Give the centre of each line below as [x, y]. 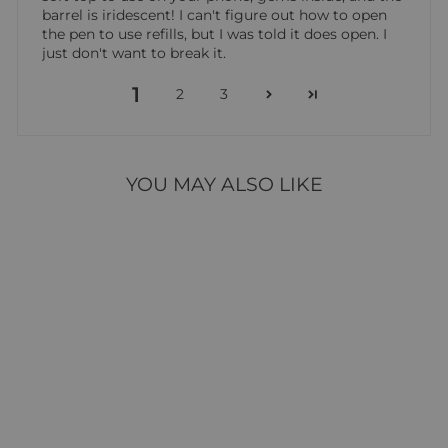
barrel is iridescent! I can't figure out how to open [214, 14]
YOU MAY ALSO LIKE [224, 184]
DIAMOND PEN [96, 412]
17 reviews [135, 427]
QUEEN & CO [96, 398]
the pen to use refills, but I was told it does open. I [214, 33]
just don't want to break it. [134, 52]
